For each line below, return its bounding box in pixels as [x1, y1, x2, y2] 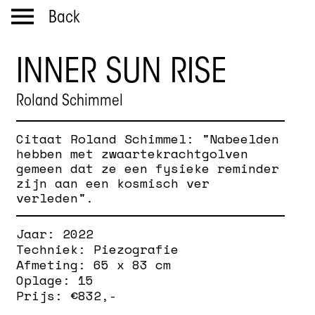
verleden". [16, 188, 94, 207]
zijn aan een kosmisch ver [16, 174, 210, 192]
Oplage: [16, 271, 79, 289]
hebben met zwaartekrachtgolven [16, 144, 249, 162]
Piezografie [94, 240, 179, 258]
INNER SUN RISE [16, 57, 228, 91]
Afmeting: [16, 255, 94, 274]
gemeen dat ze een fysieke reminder [16, 159, 280, 177]
